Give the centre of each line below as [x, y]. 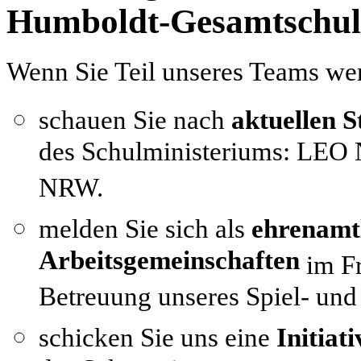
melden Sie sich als [145, 228]
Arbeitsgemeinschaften [169, 263]
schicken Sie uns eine [158, 337]
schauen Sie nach [132, 120]
